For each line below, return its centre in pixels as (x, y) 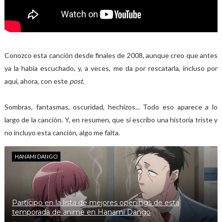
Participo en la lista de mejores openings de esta (95, 203)
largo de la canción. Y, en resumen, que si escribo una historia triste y (111, 120)
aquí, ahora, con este (37, 81)
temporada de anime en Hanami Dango (81, 212)
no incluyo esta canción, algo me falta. (62, 133)
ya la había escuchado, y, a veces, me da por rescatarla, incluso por (111, 68)
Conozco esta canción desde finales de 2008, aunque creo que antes (111, 55)
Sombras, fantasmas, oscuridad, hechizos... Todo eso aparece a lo (111, 107)
